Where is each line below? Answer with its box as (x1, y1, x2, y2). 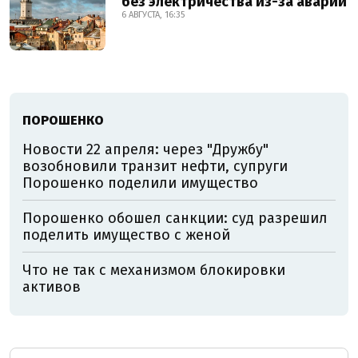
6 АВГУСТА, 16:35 (121, 9, 185, 20)
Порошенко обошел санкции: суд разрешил (22, 209, 328, 227)
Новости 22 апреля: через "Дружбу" (22, 140, 268, 158)
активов (22, 277, 81, 296)
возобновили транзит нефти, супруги (22, 157, 288, 175)
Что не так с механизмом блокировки (22, 261, 285, 279)
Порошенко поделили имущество (22, 173, 258, 192)
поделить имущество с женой (22, 225, 230, 244)
